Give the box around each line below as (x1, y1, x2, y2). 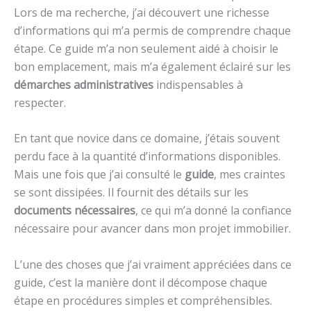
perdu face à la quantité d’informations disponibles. (14, 149, 280, 165)
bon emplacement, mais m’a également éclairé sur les (14, 58, 291, 74)
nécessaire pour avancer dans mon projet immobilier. (14, 221, 291, 237)
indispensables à (153, 76, 243, 92)
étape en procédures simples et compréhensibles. (14, 292, 272, 308)
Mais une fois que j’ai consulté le (14, 167, 185, 183)
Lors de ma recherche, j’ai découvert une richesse (14, 4, 269, 20)
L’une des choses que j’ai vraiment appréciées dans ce (14, 256, 292, 272)
